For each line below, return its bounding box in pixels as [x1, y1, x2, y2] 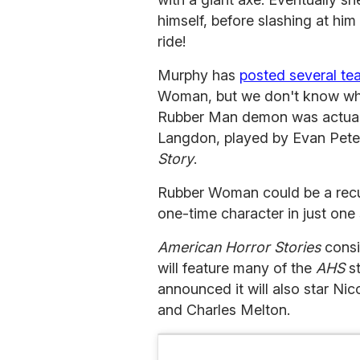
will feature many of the [157, 260, 316, 277]
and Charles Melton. [157, 301, 290, 319]
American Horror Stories [157, 239, 321, 256]
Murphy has [157, 67, 239, 84]
